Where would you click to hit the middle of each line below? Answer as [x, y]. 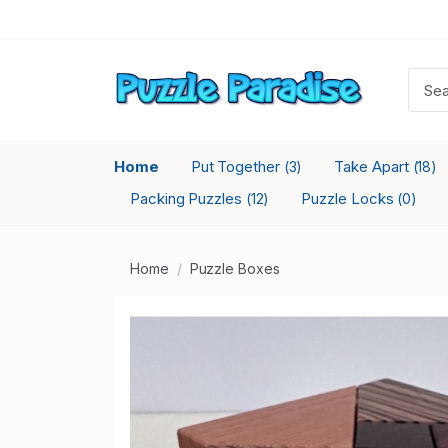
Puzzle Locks [349, 198]
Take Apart [373, 166]
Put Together [237, 166]
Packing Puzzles [188, 198]
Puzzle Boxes [234, 268]
